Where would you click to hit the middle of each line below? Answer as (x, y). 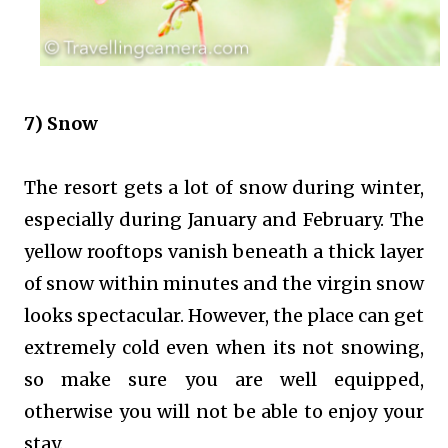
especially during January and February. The (224, 220)
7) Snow (61, 124)
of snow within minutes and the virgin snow (224, 284)
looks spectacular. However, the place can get (224, 316)
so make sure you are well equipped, (224, 380)
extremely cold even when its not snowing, (224, 348)
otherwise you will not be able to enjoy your (224, 412)
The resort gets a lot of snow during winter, (224, 188)
